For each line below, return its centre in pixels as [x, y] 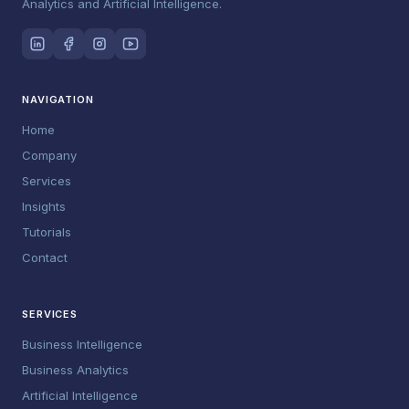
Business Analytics [75, 370]
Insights [44, 206]
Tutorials [47, 232]
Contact [45, 257]
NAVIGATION [58, 100]
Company [49, 155]
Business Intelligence [82, 344]
